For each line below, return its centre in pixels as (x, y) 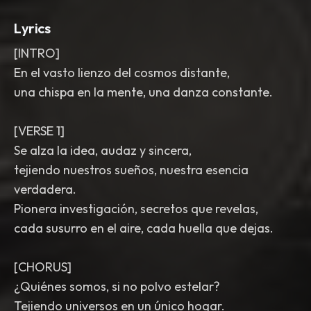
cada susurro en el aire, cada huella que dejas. (144, 228)
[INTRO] (37, 53)
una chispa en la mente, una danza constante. (143, 92)
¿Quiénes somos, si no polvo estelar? (117, 286)
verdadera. (45, 189)
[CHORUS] (43, 267)
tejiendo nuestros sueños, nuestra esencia (131, 170)
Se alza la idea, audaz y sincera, (103, 150)
